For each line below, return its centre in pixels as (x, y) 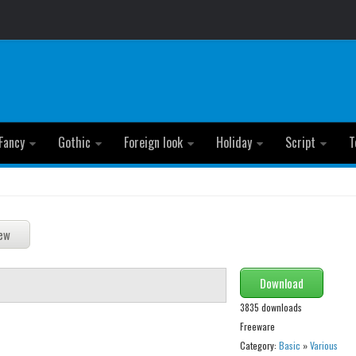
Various (323, 346)
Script (300, 142)
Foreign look (153, 142)
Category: (259, 346)
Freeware (257, 327)
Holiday (234, 142)
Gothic (74, 142)
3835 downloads (271, 308)
